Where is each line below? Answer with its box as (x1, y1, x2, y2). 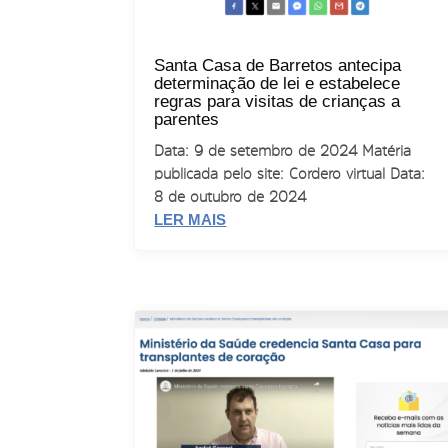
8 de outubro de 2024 (154, 189, 307, 205)
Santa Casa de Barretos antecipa (154, 56, 402, 76)
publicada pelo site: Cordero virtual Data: (154, 166, 426, 182)
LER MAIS (154, 211, 227, 229)
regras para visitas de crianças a (154, 92, 401, 112)
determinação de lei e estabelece (154, 74, 401, 94)
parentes (154, 110, 220, 130)
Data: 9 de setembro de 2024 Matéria (154, 143, 412, 159)
